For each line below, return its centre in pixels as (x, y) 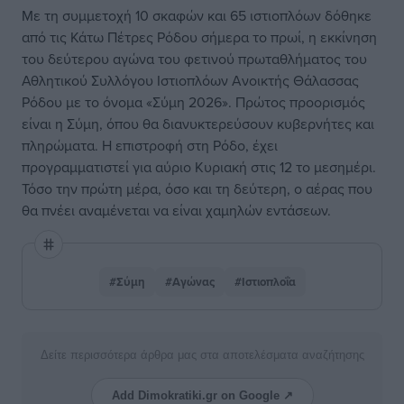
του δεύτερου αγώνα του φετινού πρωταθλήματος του (194, 59)
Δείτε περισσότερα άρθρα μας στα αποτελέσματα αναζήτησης (202, 355)
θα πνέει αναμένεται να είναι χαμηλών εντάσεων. (176, 210)
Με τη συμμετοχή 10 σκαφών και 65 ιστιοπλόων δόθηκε (197, 15)
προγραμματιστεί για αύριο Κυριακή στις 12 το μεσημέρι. (199, 167)
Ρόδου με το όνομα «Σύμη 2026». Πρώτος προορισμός (193, 102)
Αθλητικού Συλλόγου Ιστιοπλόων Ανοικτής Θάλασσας (190, 80)
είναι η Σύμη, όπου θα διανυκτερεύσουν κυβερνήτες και (198, 124)
